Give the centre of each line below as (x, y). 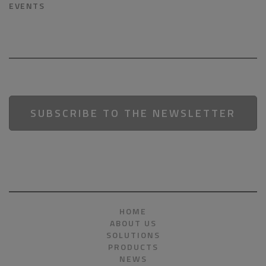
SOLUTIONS (133, 235)
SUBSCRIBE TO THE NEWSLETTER (133, 113)
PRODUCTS (133, 247)
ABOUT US (133, 223)
